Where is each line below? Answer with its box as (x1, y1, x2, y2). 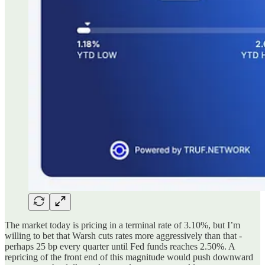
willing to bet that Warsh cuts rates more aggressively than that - (5, 230, 242, 241)
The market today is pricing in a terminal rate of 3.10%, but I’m (5, 219, 240, 230)
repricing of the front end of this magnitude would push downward (5, 251, 253, 262)
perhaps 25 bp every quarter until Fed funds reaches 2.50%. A (5, 241, 235, 251)
